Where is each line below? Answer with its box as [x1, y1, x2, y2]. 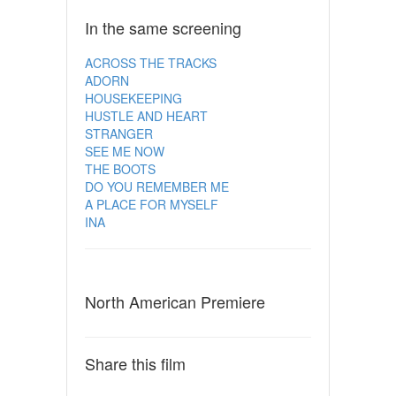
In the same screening [84, 15, 241, 39]
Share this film [84, 351, 186, 375]
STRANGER [84, 124, 153, 142]
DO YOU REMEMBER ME [84, 177, 229, 195]
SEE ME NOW [84, 141, 164, 160]
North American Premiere [84, 289, 265, 313]
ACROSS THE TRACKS [84, 53, 217, 72]
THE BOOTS [84, 159, 156, 178]
